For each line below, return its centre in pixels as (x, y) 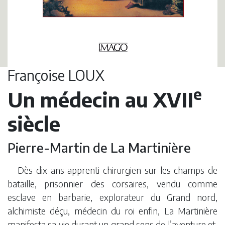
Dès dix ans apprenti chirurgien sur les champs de (118, 170)
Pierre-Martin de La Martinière (99, 148)
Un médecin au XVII (100, 100)
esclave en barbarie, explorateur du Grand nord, (113, 197)
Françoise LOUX (56, 75)
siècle (34, 124)
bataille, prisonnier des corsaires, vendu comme (113, 184)
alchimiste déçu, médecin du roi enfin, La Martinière (113, 211)
